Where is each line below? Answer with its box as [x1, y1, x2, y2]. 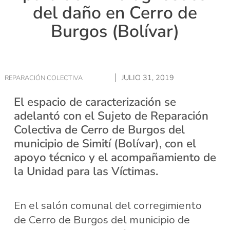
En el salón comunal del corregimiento [13, 198, 202, 213]
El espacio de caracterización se [13, 93, 176, 110]
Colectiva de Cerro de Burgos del [13, 121, 185, 138]
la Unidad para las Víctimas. [13, 163, 158, 179]
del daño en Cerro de [33, 1, 197, 25]
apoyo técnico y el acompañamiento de [13, 149, 216, 165]
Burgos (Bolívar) [51, 20, 179, 44]
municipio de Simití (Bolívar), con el [13, 135, 196, 151]
